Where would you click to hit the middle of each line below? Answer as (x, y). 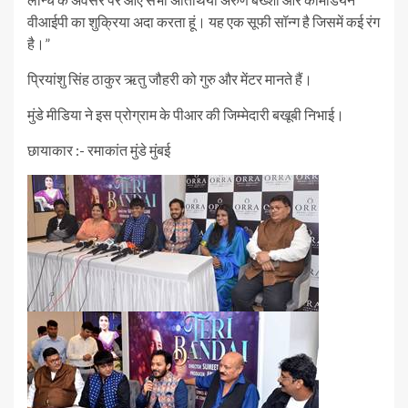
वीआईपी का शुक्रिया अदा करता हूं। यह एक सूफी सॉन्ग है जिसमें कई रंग (204, 21)
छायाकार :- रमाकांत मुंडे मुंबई (99, 150)
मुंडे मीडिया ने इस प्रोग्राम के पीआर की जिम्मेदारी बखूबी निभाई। (186, 114)
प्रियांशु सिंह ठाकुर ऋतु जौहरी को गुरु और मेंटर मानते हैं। (170, 79)
